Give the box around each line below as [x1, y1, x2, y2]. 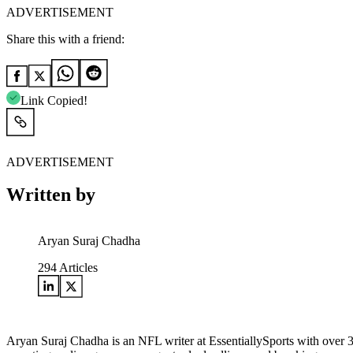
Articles [57, 261, 98, 275]
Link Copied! [20, 93, 87, 107]
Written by [6, 184, 95, 206]
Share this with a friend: [6, 32, 124, 46]
